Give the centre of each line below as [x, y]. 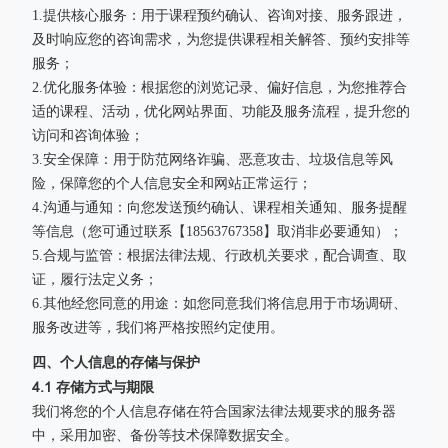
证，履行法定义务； [95, 279]
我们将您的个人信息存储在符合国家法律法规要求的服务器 [214, 411]
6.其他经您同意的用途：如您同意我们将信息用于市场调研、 [219, 303]
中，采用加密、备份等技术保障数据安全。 [165, 435]
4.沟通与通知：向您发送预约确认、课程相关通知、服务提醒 [219, 207]
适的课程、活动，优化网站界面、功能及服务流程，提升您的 [221, 111]
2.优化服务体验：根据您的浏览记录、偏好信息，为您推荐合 [219, 87]
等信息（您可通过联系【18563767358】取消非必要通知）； [217, 231]
